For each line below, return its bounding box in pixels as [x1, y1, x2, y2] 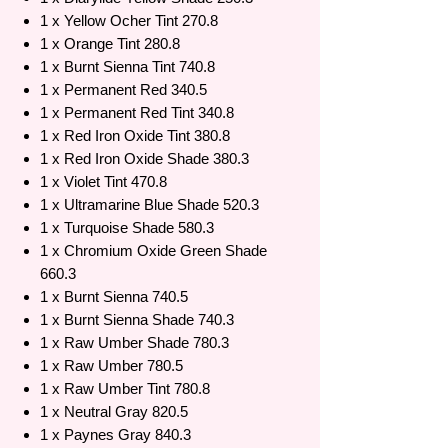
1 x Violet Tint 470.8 [40, 173, 167, 191]
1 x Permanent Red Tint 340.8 [40, 104, 234, 122]
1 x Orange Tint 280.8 [40, 35, 180, 53]
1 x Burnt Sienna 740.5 [40, 288, 188, 306]
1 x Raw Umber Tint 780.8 [40, 380, 210, 398]
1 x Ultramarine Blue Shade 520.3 [40, 196, 259, 214]
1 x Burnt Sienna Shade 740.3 [40, 311, 234, 329]
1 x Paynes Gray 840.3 [40, 426, 191, 444]
